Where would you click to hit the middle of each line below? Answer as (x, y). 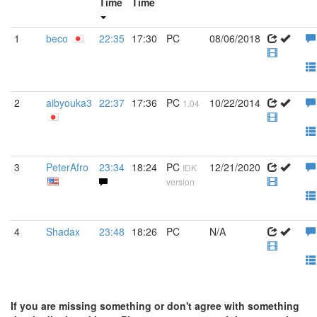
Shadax (63, 231)
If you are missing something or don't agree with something (155, 306)
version (180, 181)
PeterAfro (67, 167)
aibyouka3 (69, 103)
